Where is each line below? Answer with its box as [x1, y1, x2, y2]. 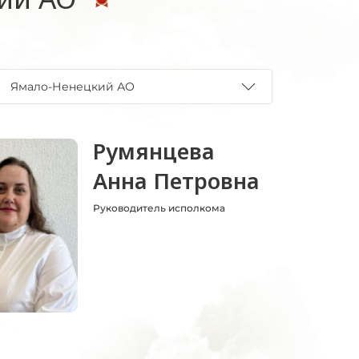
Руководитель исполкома [93, 202, 225, 214]
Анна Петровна [93, 166, 260, 196]
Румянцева [93, 136, 215, 166]
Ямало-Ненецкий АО [10, 79, 135, 94]
